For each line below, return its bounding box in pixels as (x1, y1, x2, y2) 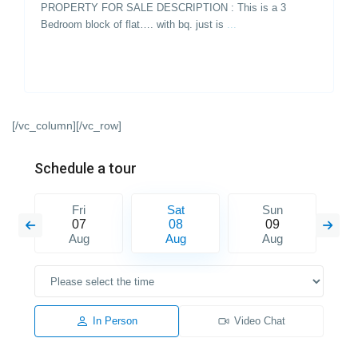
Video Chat (233, 315, 285, 328)
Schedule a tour (34, 160, 137, 177)
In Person (93, 315, 138, 328)
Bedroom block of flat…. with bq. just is (41, 18, 228, 30)
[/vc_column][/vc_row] (12, 119, 122, 133)
